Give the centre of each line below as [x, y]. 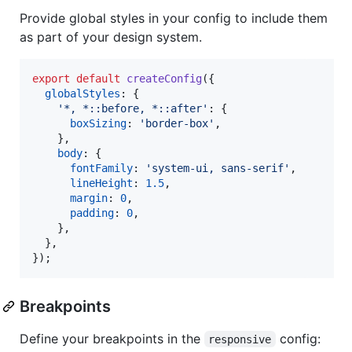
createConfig [164, 78]
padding [92, 213]
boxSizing [98, 123]
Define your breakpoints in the [112, 338]
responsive [240, 339]
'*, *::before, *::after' [133, 108]
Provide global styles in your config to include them [174, 18]
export [51, 78]
